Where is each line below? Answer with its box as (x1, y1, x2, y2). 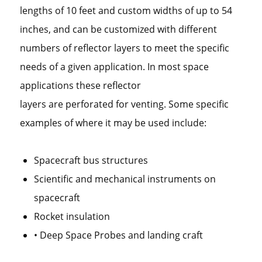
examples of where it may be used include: (19, 116, 206, 129)
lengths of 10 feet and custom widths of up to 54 (19, 4, 232, 17)
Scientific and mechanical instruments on (33, 173, 216, 185)
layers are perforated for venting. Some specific (19, 98, 229, 111)
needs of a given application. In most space (19, 60, 209, 73)
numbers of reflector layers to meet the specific (19, 42, 229, 54)
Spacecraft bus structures (33, 154, 148, 167)
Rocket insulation (33, 210, 110, 223)
